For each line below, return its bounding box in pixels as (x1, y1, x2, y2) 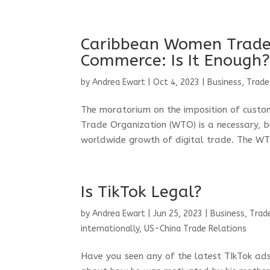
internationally (81, 224, 140, 234)
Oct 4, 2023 (153, 77, 200, 87)
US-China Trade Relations (144, 224, 247, 234)
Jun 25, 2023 (153, 209, 203, 219)
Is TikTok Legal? (81, 182, 202, 201)
